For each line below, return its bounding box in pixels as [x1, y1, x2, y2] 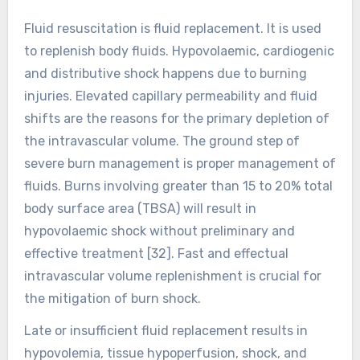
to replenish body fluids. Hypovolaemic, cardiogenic [23, 43, 334, 59]
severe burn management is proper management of [23, 155, 336, 171]
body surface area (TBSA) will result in [23, 200, 256, 216]
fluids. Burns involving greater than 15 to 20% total [23, 178, 333, 194]
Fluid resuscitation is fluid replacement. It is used [23, 20, 321, 36]
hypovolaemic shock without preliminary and [23, 223, 295, 239]
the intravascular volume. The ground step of [23, 133, 300, 149]
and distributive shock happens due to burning [23, 65, 307, 81]
